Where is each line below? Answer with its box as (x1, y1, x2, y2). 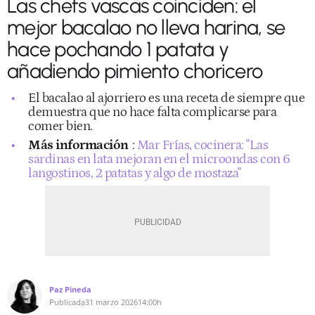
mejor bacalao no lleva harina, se (7, 14, 285, 39)
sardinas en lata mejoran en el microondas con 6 (28, 151, 290, 167)
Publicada (49, 296, 85, 307)
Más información (28, 137, 129, 153)
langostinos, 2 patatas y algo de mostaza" (28, 165, 241, 181)
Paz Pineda (49, 283, 91, 295)
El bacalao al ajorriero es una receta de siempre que (28, 90, 304, 105)
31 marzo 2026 (85, 296, 138, 307)
